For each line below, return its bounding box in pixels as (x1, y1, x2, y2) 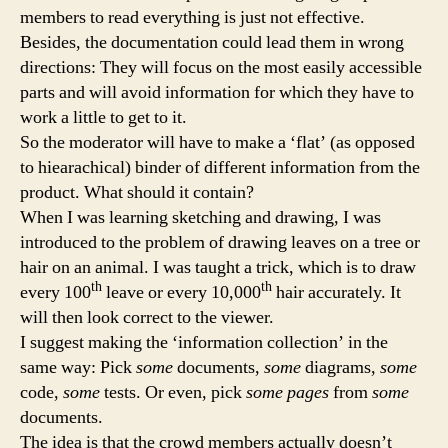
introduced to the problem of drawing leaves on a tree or (20, 231, 420, 255)
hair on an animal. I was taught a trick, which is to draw (20, 256, 416, 280)
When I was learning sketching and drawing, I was (20, 206, 381, 230)
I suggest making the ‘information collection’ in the (20, 331, 388, 355)
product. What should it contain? (20, 181, 254, 205)
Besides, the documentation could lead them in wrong (20, 31, 404, 55)
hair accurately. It (272, 281, 401, 305)
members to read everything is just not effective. (20, 6, 365, 30)
